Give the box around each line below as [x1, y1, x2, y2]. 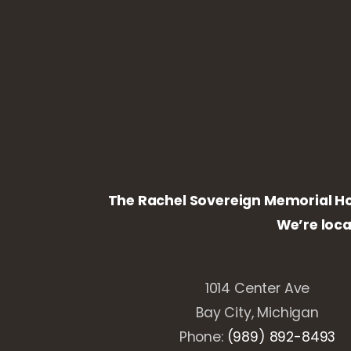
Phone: [179, 327, 227, 347]
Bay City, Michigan [196, 303, 319, 323]
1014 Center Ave [204, 279, 310, 299]
